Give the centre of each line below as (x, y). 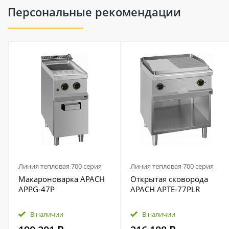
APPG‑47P (37, 189)
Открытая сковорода (169, 179)
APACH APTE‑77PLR (165, 189)
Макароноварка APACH (62, 179)
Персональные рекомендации (94, 12)
